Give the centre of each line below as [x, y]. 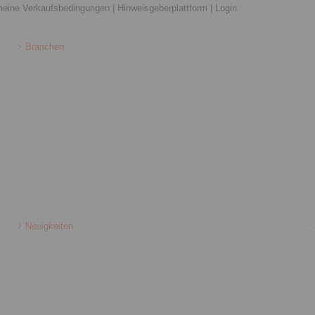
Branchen [44, 47]
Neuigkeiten [49, 226]
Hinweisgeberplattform [162, 8]
